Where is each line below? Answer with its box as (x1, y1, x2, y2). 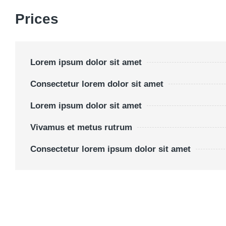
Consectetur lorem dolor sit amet (30, 79, 163, 89)
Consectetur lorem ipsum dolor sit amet (30, 144, 191, 154)
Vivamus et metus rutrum (30, 123, 132, 132)
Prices (15, 11, 59, 27)
